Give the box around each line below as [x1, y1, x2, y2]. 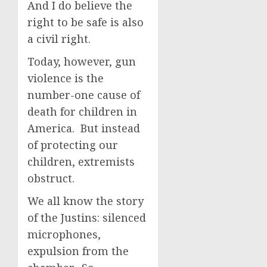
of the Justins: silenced [27, 210, 146, 225]
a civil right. [27, 32, 91, 46]
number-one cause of [27, 88, 140, 102]
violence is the [27, 71, 104, 85]
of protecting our [27, 138, 118, 152]
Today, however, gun [27, 54, 136, 69]
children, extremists [27, 154, 135, 169]
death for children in [27, 104, 137, 119]
